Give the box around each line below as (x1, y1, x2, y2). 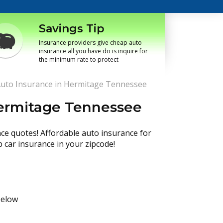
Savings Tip (39, 22, 105, 35)
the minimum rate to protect (39, 55, 118, 64)
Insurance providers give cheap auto (39, 38, 142, 47)
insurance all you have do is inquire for (39, 47, 148, 55)
